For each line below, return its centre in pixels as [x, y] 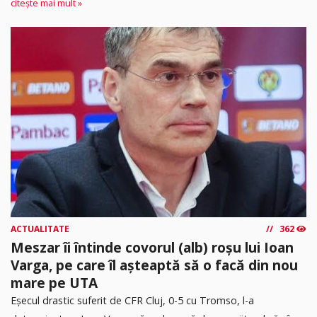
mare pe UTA [54, 283]
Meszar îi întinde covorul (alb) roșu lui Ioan [152, 248]
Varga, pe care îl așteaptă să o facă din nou [154, 265]
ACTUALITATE [40, 229]
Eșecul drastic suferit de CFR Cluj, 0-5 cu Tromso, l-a [132, 301]
